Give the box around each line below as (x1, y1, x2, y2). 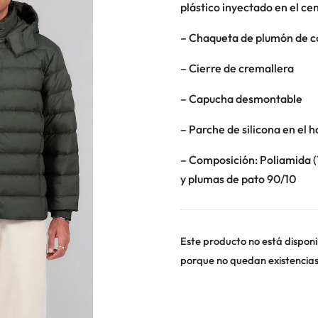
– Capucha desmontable (180, 91, 302, 106)
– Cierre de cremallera (180, 60, 294, 75)
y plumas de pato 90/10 (180, 171, 296, 186)
